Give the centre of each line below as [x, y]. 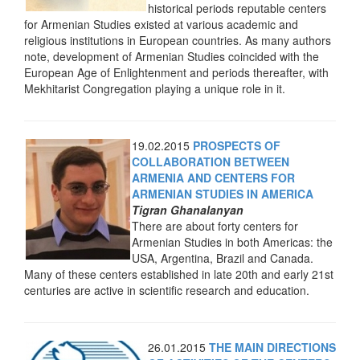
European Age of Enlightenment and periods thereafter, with [176, 72]
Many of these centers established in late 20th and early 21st [179, 274]
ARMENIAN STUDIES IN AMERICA [223, 194]
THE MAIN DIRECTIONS [272, 347]
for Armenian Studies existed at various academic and [161, 24]
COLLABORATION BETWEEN [211, 162]
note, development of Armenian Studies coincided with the [172, 56]
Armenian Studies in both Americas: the [232, 242]
